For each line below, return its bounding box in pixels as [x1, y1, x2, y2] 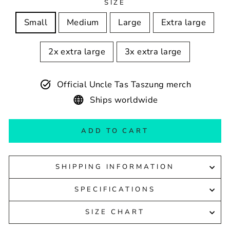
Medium [66, 16, 99, 28]
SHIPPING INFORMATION [55, 162, 175, 171]
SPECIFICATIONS [74, 185, 156, 194]
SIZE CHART [85, 207, 145, 217]
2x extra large [48, 46, 105, 57]
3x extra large [125, 46, 182, 57]
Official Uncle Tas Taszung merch [56, 78, 191, 90]
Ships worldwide [90, 93, 158, 106]
